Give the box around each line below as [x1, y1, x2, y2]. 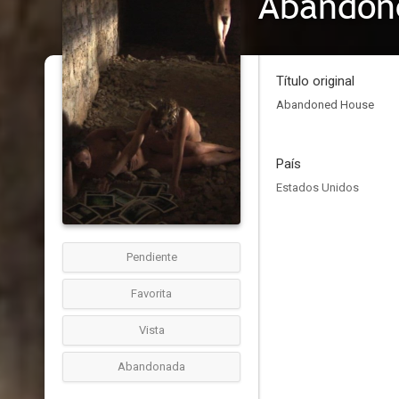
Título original [276, 73, 354, 89]
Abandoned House [276, 98, 374, 111]
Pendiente [126, 250, 177, 264]
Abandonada [118, 360, 185, 373]
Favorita [131, 287, 172, 300]
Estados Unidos [276, 181, 359, 194]
